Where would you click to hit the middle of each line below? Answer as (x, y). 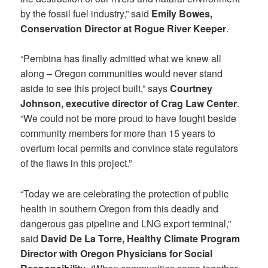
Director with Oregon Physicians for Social (117, 253)
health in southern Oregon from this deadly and (120, 208)
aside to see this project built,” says (95, 89)
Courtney (191, 89)
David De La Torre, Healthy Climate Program (141, 238)
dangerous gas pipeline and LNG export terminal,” (126, 223)
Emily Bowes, (182, 13)
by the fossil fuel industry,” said (86, 13)
